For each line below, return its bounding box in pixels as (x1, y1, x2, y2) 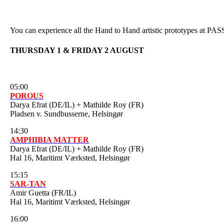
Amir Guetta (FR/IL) (10, 188, 76, 197)
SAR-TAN (10, 179, 46, 188)
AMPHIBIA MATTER (10, 135, 89, 144)
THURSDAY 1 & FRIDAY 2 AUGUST (10, 45, 144, 54)
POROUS (10, 91, 43, 100)
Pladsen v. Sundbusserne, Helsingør (10, 109, 123, 118)
